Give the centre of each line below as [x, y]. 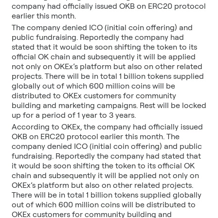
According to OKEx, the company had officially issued [107, 127]
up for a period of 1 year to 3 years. [74, 115]
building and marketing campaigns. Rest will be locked [109, 105]
